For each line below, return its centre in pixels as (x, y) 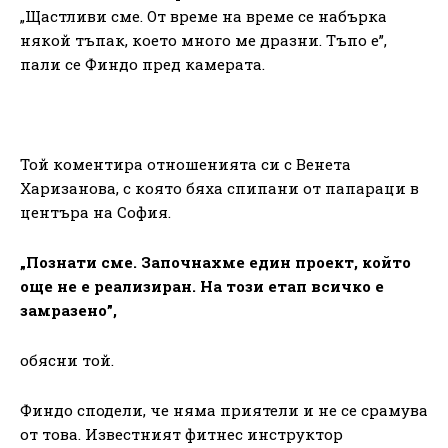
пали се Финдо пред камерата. (142, 63)
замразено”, (68, 309)
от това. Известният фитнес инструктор (181, 433)
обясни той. (67, 359)
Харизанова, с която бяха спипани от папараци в (219, 187)
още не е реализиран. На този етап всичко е (202, 285)
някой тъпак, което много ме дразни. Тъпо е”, (203, 39)
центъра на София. (95, 211)
